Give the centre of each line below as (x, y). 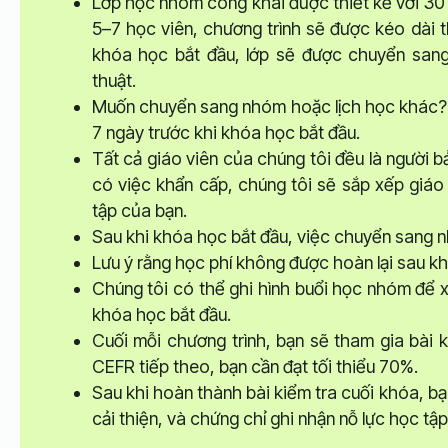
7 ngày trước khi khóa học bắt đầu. (225, 133)
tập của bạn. (139, 211)
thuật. (113, 81)
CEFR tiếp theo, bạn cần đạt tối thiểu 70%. (254, 367)
